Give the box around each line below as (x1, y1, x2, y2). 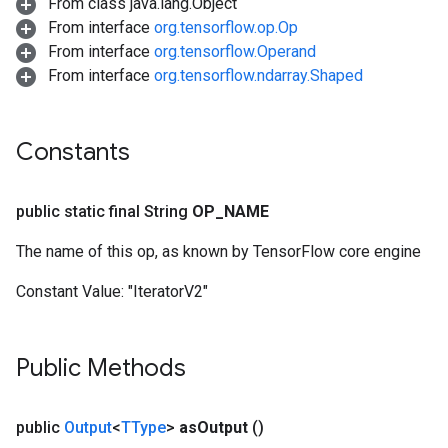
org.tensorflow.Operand (154, 42, 316, 61)
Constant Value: (16, 282, 128, 301)
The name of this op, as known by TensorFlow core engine (16, 242, 421, 261)
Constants (16, 137, 130, 167)
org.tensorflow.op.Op (154, 18, 298, 37)
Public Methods (16, 353, 186, 383)
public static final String (16, 202, 192, 221)
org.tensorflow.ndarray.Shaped (154, 66, 363, 85)
